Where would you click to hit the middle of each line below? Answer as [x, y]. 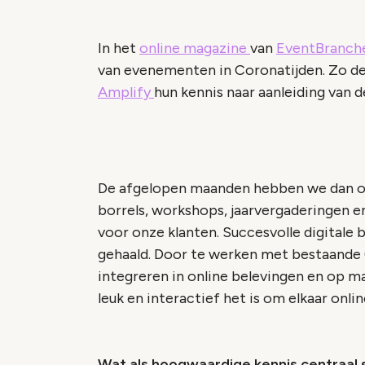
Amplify [126, 92]
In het [119, 48]
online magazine [195, 48]
